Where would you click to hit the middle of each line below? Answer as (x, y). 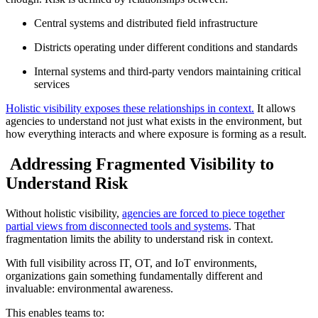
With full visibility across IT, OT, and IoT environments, (131, 263)
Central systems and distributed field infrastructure (146, 23)
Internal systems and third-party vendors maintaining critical (168, 71)
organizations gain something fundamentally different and (134, 275)
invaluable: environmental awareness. (89, 288)
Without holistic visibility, (64, 213)
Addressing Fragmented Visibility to (140, 164)
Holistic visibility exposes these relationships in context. (130, 108)
